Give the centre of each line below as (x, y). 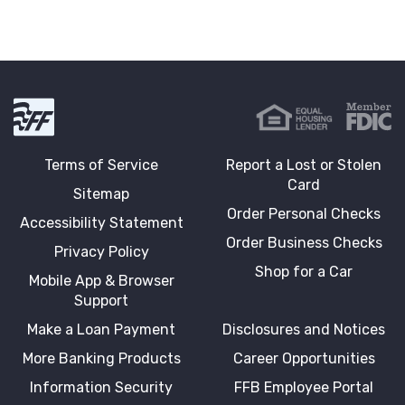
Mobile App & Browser (101, 280)
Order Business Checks (304, 242)
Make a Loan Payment (101, 329)
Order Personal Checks (304, 213)
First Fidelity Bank (106, 105)
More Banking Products (101, 358)
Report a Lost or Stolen (304, 165)
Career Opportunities (304, 358)
